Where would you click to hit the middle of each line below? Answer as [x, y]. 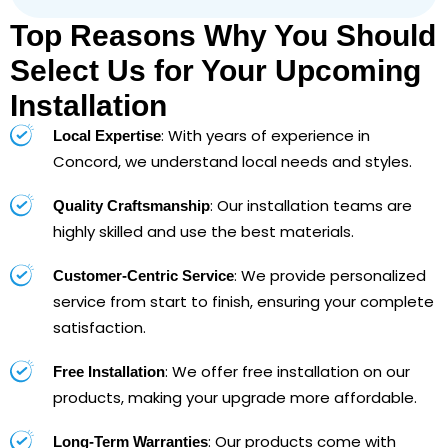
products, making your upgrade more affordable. [235, 397]
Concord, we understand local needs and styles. [232, 161]
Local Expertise [107, 135]
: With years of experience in [265, 135]
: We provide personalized [330, 275]
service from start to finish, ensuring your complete [243, 301]
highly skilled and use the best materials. [203, 231]
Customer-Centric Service [143, 275]
